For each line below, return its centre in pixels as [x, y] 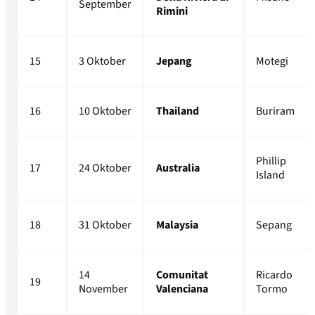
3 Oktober [102, 62]
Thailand [178, 111]
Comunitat [182, 275]
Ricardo [274, 275]
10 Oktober [105, 111]
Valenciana [182, 289]
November [103, 289]
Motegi [272, 62]
